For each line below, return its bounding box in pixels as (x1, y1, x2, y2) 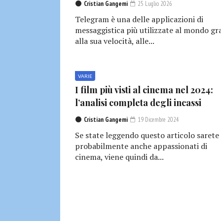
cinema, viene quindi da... (75, 151, 164, 162)
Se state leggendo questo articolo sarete (75, 129, 219, 141)
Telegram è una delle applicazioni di (75, 13, 203, 25)
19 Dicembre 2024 (136, 115, 179, 124)
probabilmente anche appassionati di (75, 140, 207, 151)
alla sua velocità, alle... (75, 35, 154, 46)
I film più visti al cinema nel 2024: (75, 83, 213, 96)
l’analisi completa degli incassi (75, 96, 201, 109)
